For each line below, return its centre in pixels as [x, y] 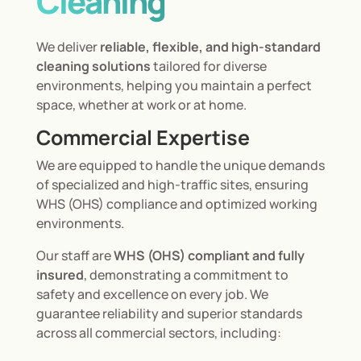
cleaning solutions [93, 66]
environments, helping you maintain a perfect [174, 85]
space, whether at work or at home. [141, 104]
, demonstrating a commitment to [186, 274]
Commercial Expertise [143, 137]
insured [60, 274]
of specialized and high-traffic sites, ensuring [172, 184]
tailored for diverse [208, 66]
